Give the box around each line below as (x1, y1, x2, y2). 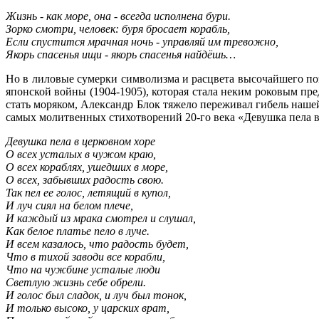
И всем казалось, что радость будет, (6, 237, 189, 250)
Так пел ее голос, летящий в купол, (6, 186, 171, 199)
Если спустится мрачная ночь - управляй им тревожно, (6, 35, 278, 48)
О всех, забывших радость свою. (6, 173, 164, 186)
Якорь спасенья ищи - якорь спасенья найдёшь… (6, 48, 239, 61)
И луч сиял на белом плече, (6, 199, 133, 211)
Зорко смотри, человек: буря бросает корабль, (6, 22, 230, 35)
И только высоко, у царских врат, (6, 301, 169, 314)
